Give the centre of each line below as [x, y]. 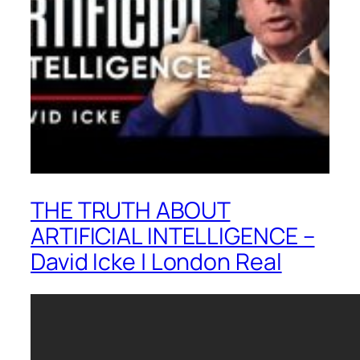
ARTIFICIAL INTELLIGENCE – [173, 235]
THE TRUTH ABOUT [131, 210]
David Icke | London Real [156, 261]
